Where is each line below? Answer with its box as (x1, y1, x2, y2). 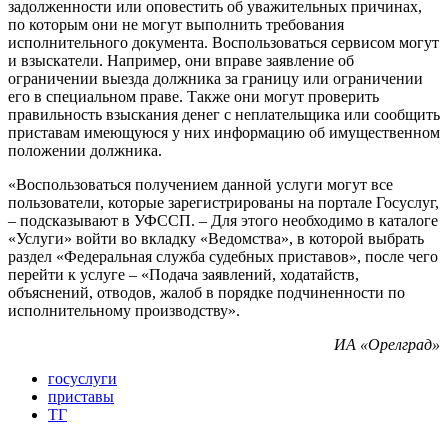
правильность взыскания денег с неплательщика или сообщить (8, 106, 440, 124)
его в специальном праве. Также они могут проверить (8, 88, 379, 106)
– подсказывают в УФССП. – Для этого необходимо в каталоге (8, 212, 438, 230)
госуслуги (48, 370, 117, 388)
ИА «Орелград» (334, 336, 440, 354)
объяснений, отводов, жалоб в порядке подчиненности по (8, 284, 405, 302)
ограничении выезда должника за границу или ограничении (8, 70, 423, 88)
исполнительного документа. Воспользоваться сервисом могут (8, 34, 439, 52)
